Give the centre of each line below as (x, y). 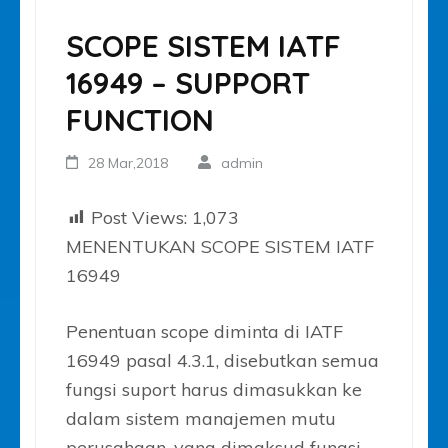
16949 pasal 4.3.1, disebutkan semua (222, 360)
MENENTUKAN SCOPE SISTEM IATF (220, 246)
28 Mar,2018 (128, 162)
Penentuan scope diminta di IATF (204, 331)
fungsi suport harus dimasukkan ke (214, 389)
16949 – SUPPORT (188, 82)
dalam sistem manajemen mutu (201, 418)
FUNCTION (140, 119)
